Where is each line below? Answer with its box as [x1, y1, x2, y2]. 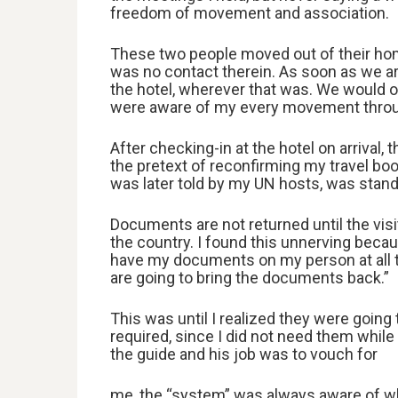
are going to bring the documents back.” [110, 268, 389, 288]
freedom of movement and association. [110, 4, 389, 23]
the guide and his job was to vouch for [110, 345, 378, 364]
